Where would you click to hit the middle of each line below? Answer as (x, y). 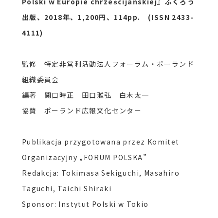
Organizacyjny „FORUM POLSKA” (84, 157)
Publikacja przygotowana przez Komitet (100, 141)
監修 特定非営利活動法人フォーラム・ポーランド (108, 64)
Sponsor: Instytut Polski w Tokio (85, 204)
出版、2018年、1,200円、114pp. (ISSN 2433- (108, 17)
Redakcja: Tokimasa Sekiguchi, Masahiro (100, 173)
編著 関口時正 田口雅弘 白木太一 (85, 95)
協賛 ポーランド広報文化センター (82, 110)
